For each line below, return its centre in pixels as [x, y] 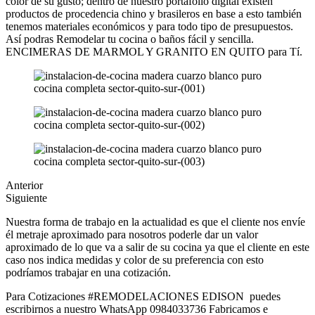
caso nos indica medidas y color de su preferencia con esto [135, 260]
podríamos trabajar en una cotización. [88, 273]
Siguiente [26, 198]
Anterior [24, 186]
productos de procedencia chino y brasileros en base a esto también [154, 14]
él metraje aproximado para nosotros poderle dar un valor [132, 235]
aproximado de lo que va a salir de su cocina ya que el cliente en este [157, 247]
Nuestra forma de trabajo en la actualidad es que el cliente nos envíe [155, 222]
